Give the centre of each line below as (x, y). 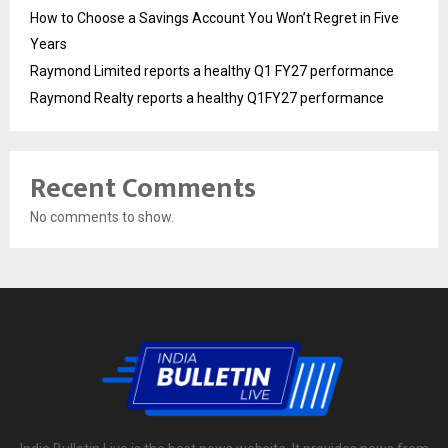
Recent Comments (143, 188)
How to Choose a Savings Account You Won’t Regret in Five (214, 17)
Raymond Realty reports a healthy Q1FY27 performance (207, 97)
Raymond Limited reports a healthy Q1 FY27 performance (212, 70)
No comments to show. (102, 216)
